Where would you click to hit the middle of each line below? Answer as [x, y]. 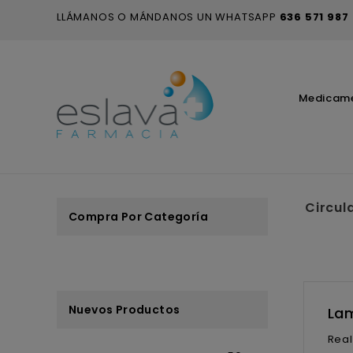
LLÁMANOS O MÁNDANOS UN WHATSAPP [168, 17]
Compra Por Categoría [138, 216]
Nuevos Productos [124, 309]
